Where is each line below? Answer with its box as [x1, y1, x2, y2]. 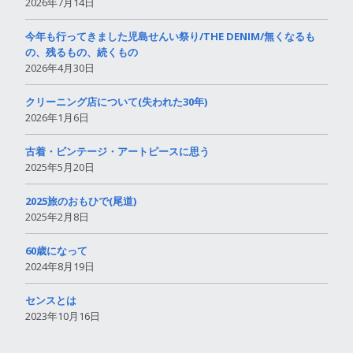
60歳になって [25, 243, 87, 258]
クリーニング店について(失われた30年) [25, 94, 207, 109]
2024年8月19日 [25, 258, 95, 273]
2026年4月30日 [25, 60, 95, 75]
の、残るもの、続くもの [25, 44, 138, 59]
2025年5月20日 [25, 159, 95, 174]
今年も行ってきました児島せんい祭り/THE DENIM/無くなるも [25, 28, 315, 43]
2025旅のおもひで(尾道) [25, 193, 136, 208]
